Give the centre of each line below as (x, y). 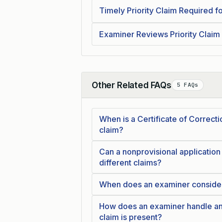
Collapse (107, 90)
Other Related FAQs (132, 85)
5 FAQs (188, 85)
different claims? (130, 163)
